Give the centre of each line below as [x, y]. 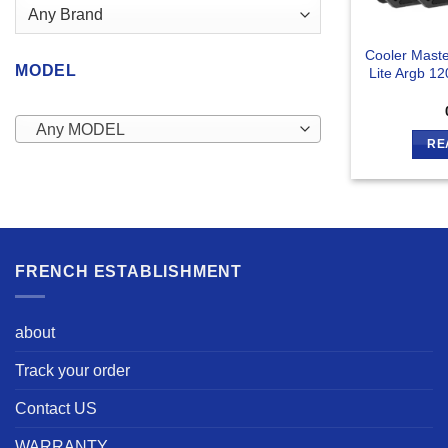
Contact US [56, 408]
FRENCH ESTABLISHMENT [128, 272]
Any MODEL [80, 129]
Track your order [72, 370]
